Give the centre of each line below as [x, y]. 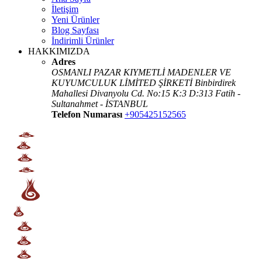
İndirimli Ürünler [83, 40]
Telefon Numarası [87, 114]
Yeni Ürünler [75, 19]
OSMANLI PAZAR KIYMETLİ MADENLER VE [141, 72]
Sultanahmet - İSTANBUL [100, 104]
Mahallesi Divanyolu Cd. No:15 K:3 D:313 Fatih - [146, 93]
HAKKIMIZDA [59, 51]
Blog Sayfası [75, 30]
